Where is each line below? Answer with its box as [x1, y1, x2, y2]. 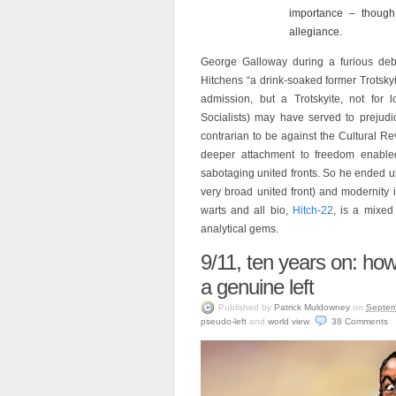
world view [268, 316, 308, 326]
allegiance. [289, 26, 342, 38]
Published [218, 302, 259, 312]
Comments [345, 316, 388, 326]
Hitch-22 [292, 204, 333, 217]
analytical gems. [201, 223, 278, 235]
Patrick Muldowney [274, 302, 350, 312]
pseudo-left [201, 316, 247, 326]
